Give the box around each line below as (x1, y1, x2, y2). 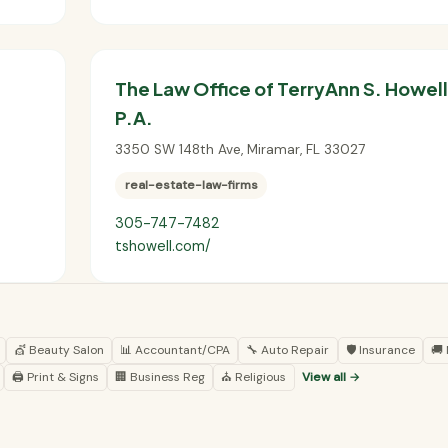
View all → (301, 368, 360, 385)
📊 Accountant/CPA (120, 341, 231, 358)
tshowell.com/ (115, 237, 211, 256)
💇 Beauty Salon (13, 341, 104, 358)
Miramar (247, 140, 300, 158)
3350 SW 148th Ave (115, 140, 241, 158)
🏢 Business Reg (115, 368, 206, 385)
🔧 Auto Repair (246, 341, 330, 358)
